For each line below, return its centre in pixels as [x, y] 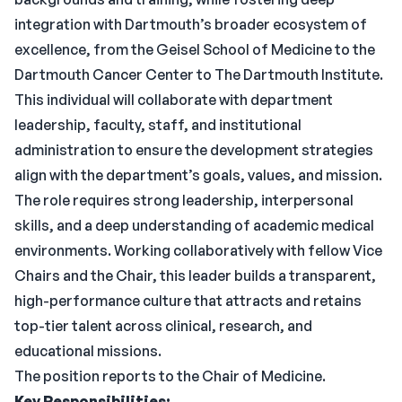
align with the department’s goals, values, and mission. [198, 175]
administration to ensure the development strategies [194, 150]
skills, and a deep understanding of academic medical [194, 225]
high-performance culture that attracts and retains [188, 301]
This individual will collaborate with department [174, 100]
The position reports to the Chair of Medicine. [170, 376]
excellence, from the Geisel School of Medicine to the [195, 49]
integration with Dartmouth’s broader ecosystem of [191, 24]
